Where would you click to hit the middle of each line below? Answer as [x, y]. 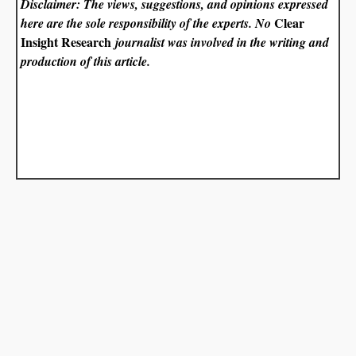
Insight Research [66, 41]
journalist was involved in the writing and [221, 42]
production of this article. [86, 61]
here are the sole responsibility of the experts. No [148, 23]
